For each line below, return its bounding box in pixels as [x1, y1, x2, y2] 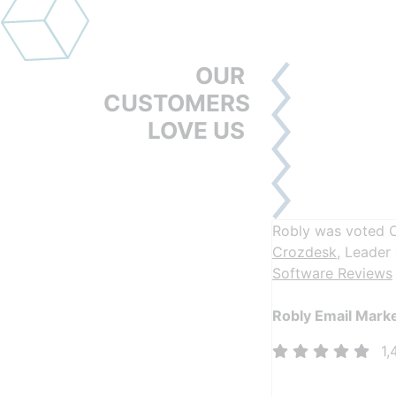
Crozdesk [272, 243, 337, 261]
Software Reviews [272, 264, 392, 282]
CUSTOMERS [103, 89, 250, 117]
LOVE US [148, 117, 245, 144]
